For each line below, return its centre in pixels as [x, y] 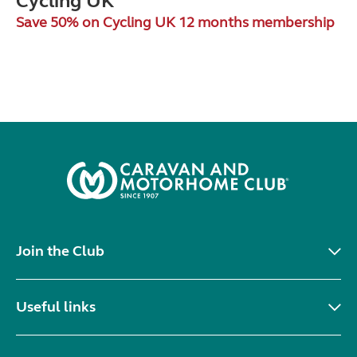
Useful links [56, 306]
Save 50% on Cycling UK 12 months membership [175, 22]
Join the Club [60, 251]
